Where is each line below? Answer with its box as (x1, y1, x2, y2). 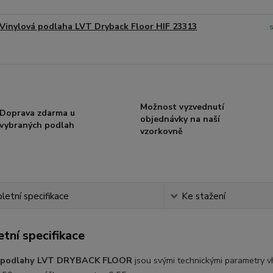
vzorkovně (140, 126, 183, 137)
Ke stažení (181, 190, 225, 202)
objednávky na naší (140, 113, 220, 125)
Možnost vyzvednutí (140, 101, 224, 113)
